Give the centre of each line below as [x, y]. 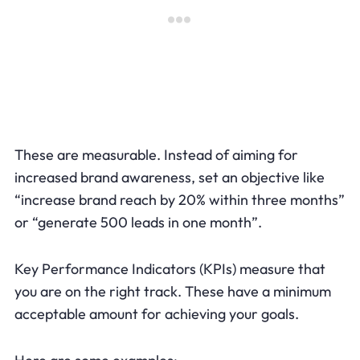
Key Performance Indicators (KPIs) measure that [170, 269]
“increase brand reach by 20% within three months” [179, 200]
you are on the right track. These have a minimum [172, 292]
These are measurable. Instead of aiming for [156, 155]
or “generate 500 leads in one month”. [138, 223]
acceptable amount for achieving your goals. [156, 314]
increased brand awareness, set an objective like [169, 178]
